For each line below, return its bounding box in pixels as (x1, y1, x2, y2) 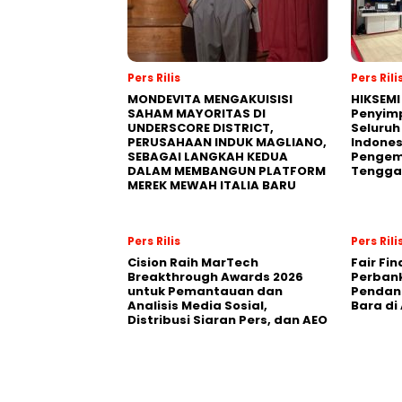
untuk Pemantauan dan (127, 283, 283, 301)
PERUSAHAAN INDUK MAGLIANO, (127, 134, 327, 152)
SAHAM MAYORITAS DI (127, 105, 266, 123)
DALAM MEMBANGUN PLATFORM (127, 162, 326, 180)
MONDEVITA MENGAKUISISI (127, 91, 293, 109)
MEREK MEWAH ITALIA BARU (127, 177, 296, 195)
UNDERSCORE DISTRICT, (127, 119, 274, 137)
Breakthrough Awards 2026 (127, 268, 303, 286)
